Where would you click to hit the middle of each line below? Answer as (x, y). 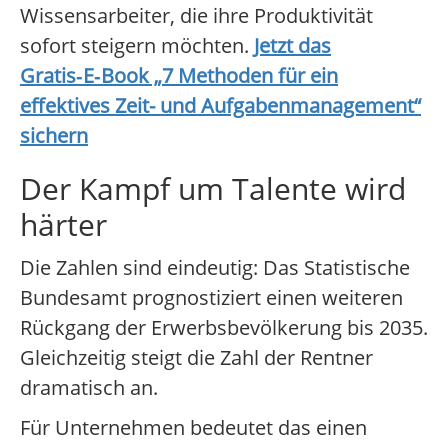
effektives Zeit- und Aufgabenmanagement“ (220, 106)
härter (63, 225)
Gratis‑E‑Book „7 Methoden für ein (179, 76)
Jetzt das (292, 46)
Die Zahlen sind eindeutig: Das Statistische (215, 268)
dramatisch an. (89, 388)
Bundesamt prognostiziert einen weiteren (211, 298)
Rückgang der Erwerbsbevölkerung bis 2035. (224, 328)
